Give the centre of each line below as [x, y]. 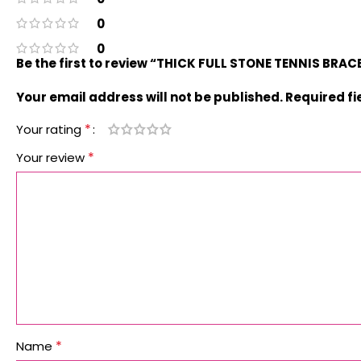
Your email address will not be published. [149, 97]
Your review [52, 157]
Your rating [50, 129]
